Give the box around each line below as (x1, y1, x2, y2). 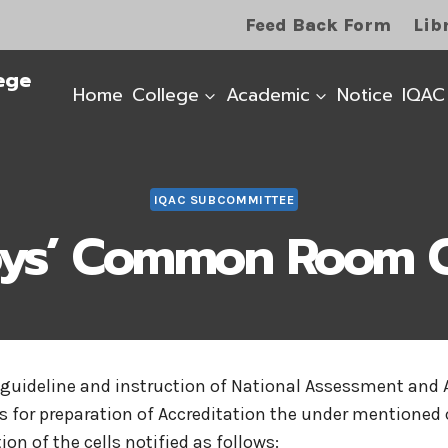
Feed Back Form (245, 13, 392, 36)
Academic (225, 80, 310, 109)
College (131, 80, 199, 109)
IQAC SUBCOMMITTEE (153, 192, 295, 208)
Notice (336, 80, 393, 109)
